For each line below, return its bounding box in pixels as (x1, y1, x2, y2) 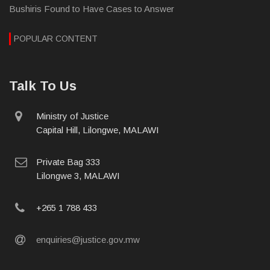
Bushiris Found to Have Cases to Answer (9, 3, 174, 14)
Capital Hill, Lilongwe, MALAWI (36, 124, 159, 135)
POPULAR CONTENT (14, 33, 98, 43)
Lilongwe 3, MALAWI (36, 170, 120, 181)
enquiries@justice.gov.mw (36, 234, 140, 245)
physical (21, 109, 62, 122)
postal (27, 155, 56, 168)
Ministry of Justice (36, 110, 108, 121)
